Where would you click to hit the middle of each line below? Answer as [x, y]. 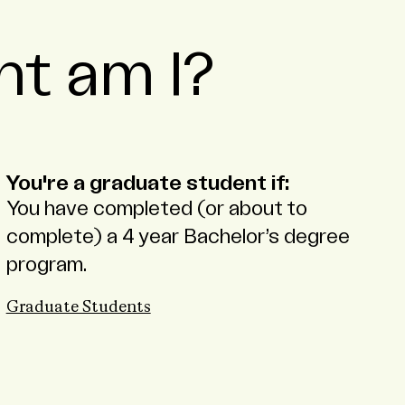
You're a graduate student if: [147, 184]
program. [46, 265]
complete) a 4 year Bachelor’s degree [178, 237]
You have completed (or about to [156, 209]
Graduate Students [78, 308]
